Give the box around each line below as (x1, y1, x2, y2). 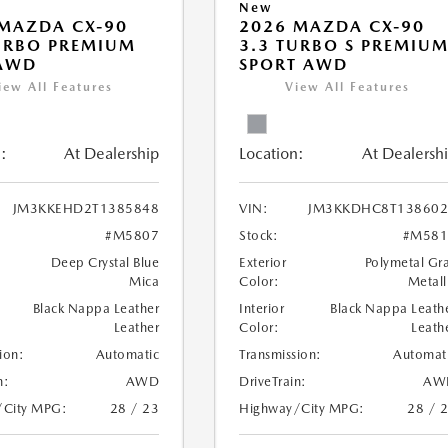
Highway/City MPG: (239, 401, 365, 416)
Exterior (239, 255, 287, 270)
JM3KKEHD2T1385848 (12, 201, 160, 216)
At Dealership (64, 144, 160, 163)
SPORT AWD (239, 55, 349, 74)
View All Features (285, 80, 411, 94)
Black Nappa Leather (32, 301, 160, 316)
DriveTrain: (239, 374, 307, 389)
